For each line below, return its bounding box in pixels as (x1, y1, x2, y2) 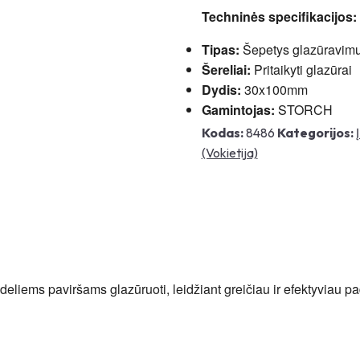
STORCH (274, 100, 333, 120)
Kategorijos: (276, 125, 354, 141)
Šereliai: (201, 60, 251, 80)
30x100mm (240, 80, 308, 100)
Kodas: (201, 125, 243, 141)
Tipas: (201, 40, 239, 59)
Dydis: (201, 80, 241, 100)
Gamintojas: (201, 100, 275, 120)
